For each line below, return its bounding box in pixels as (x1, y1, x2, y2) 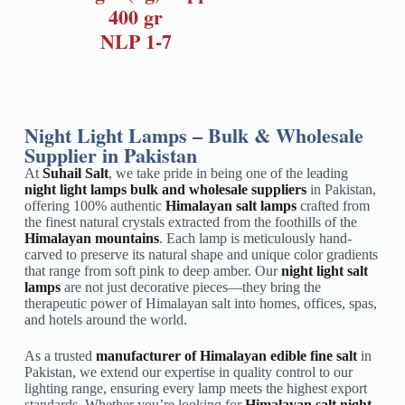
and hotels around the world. (24, 312, 187, 328)
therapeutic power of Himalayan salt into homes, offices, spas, (24, 296, 377, 312)
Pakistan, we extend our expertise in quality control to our (24, 364, 353, 381)
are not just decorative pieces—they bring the (60, 279, 321, 296)
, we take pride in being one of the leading (108, 165, 348, 182)
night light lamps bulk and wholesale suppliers (24, 182, 310, 198)
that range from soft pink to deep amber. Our (24, 263, 281, 279)
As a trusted (24, 348, 96, 364)
